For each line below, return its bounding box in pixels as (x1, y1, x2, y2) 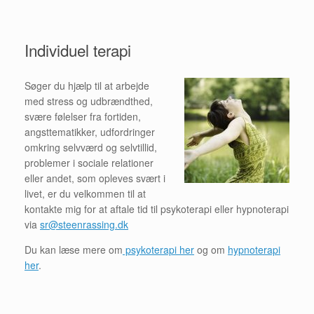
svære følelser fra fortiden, (25, 109, 141, 123)
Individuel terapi (25, 38, 131, 61)
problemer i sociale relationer (25, 155, 153, 170)
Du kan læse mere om (25, 242, 123, 257)
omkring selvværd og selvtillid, (25, 139, 157, 154)
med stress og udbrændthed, (25, 93, 153, 108)
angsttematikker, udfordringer (25, 124, 155, 139)
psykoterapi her (123, 242, 194, 257)
